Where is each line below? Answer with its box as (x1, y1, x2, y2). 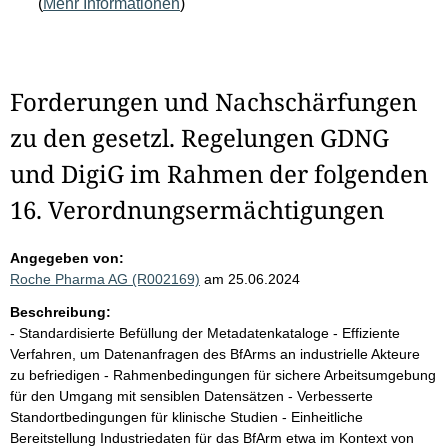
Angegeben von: (10, 250, 124, 266)
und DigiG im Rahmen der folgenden (10, 157, 428, 190)
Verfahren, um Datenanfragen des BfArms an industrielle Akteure (10, 346, 420, 362)
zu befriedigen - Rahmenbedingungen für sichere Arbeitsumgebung (10, 367, 436, 383)
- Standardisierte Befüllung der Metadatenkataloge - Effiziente (10, 325, 400, 341)
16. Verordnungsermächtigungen (10, 193, 384, 226)
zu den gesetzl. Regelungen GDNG (10, 121, 389, 154)
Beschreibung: (10, 304, 111, 320)
